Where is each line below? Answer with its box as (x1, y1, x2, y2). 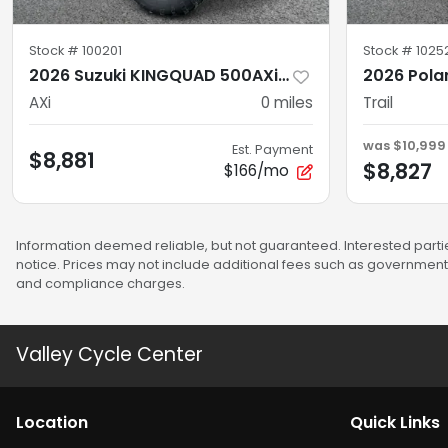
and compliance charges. (16, 275, 185, 293)
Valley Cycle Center (16, 341, 203, 369)
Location (16, 411, 88, 435)
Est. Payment (232, 141, 313, 159)
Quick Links (350, 411, 440, 435)
